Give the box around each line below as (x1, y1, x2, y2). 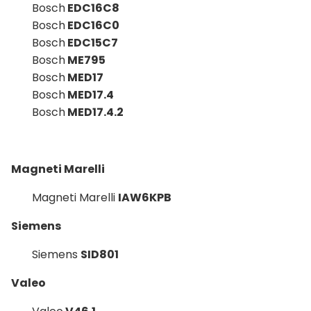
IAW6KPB (118, 189, 171, 205)
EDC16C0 (67, 17, 119, 33)
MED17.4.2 (65, 103, 124, 120)
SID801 (81, 246, 119, 262)
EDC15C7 (67, 34, 118, 51)
